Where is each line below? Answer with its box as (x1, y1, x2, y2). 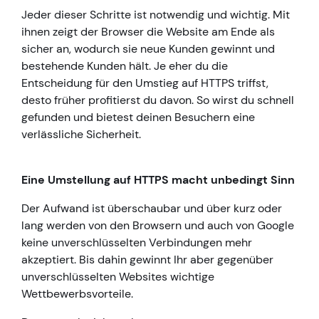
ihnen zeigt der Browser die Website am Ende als (21, 24, 275, 40)
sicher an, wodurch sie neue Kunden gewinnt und (21, 41, 275, 57)
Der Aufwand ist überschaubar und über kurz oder (21, 201, 282, 216)
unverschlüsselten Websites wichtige (21, 269, 214, 285)
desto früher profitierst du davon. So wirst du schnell (21, 93, 294, 108)
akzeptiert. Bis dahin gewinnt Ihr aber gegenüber (21, 252, 273, 268)
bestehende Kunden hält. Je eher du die (21, 58, 228, 74)
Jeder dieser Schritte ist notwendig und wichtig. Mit (21, 7, 290, 23)
